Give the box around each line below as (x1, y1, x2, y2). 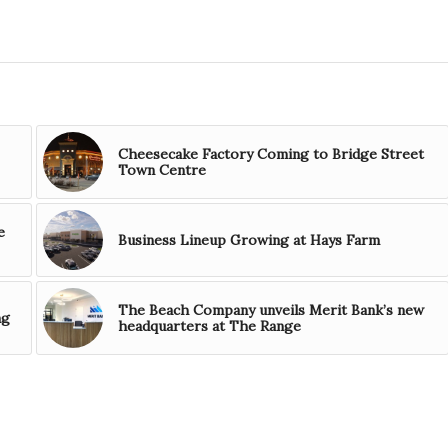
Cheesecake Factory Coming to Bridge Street (117, 145, 424, 164)
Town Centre (117, 161, 206, 180)
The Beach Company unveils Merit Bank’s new (117, 301, 424, 320)
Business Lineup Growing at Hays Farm (117, 231, 380, 250)
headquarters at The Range (117, 317, 301, 336)
